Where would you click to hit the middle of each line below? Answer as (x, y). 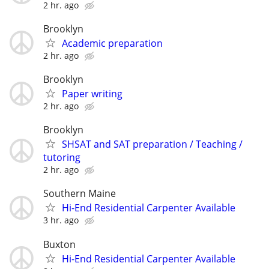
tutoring (62, 158)
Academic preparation (112, 43)
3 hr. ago (61, 220)
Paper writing (92, 94)
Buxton (59, 244)
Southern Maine (80, 194)
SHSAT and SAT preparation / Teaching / (152, 144)
